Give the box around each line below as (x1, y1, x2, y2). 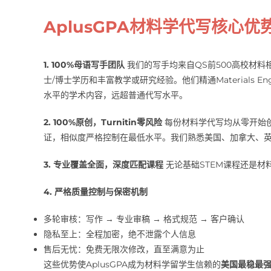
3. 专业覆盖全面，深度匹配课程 (43, 159, 163, 171)
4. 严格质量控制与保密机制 (43, 186, 148, 198)
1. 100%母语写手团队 (43, 59, 125, 71)
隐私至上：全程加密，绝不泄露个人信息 (43, 229, 196, 240)
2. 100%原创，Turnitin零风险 (43, 117, 162, 128)
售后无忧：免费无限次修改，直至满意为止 (43, 244, 204, 255)
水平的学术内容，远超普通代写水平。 (43, 90, 188, 101)
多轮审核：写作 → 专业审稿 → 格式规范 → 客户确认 (43, 214, 244, 225)
